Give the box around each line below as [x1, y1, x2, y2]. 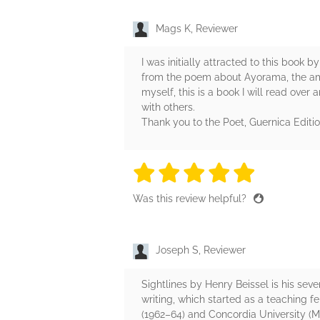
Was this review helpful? [133, 193, 249, 205]
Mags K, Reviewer [156, 23, 238, 34]
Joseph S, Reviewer [156, 244, 246, 256]
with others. [141, 101, 195, 114]
